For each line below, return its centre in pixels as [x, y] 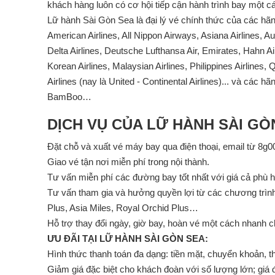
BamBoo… [69, 97]
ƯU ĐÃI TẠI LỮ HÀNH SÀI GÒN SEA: [128, 238]
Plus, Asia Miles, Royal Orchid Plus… [123, 208]
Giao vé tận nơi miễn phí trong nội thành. [128, 162]
